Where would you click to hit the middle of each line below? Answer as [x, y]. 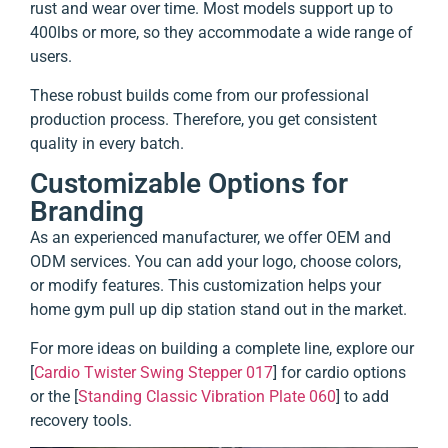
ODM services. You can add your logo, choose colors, [215, 262]
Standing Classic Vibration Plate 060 [207, 396]
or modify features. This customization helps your [205, 286]
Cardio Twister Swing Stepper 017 [153, 372]
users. [51, 57]
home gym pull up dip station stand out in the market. [218, 310]
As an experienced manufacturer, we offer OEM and [210, 238]
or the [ [54, 396]
